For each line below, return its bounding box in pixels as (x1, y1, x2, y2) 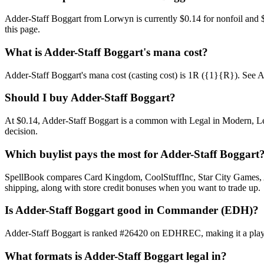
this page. (5, 24, 40, 35)
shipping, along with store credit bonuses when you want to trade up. (5, 182, 260, 193)
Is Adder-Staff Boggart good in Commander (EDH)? (5, 204, 259, 217)
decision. (5, 126, 38, 137)
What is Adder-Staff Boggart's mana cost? (5, 46, 208, 58)
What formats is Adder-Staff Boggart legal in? (5, 249, 227, 262)
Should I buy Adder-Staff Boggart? (5, 91, 176, 104)
